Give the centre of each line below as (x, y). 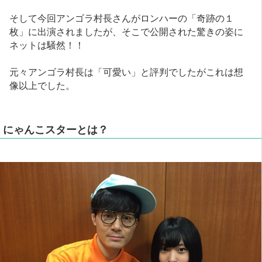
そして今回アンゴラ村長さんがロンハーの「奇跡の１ (122, 17)
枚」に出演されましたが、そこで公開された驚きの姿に (127, 31)
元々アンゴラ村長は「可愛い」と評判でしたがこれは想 (127, 71)
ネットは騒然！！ (47, 44)
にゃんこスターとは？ (56, 129)
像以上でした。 (42, 85)
